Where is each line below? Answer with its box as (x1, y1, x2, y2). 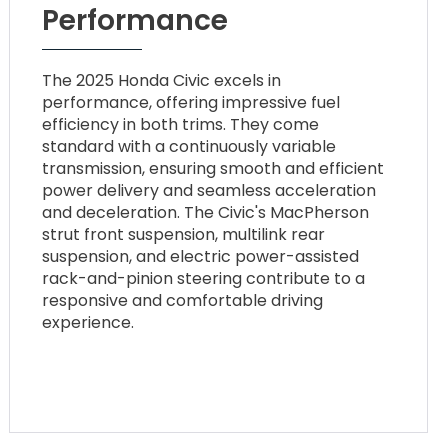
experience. (42, 310, 135, 334)
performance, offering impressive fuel (42, 90, 341, 114)
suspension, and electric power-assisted (42, 244, 360, 268)
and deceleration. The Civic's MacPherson (42, 200, 370, 224)
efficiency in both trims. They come (42, 112, 320, 136)
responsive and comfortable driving (42, 288, 324, 312)
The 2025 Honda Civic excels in (42, 68, 282, 92)
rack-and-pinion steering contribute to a (42, 266, 366, 290)
